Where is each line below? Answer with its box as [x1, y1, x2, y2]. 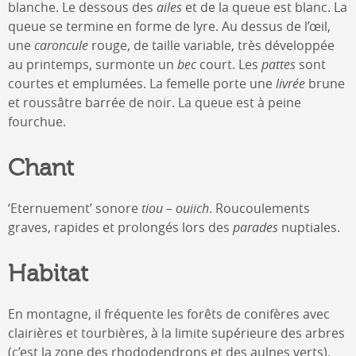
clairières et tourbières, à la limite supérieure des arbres [8, 323, 345, 342]
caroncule [34, 36, 88, 54]
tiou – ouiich [141, 199, 209, 217]
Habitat [8, 260, 88, 288]
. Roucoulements [209, 199, 310, 217]
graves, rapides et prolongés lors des [8, 218, 233, 236]
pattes [261, 55, 296, 73]
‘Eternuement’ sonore [8, 199, 141, 217]
